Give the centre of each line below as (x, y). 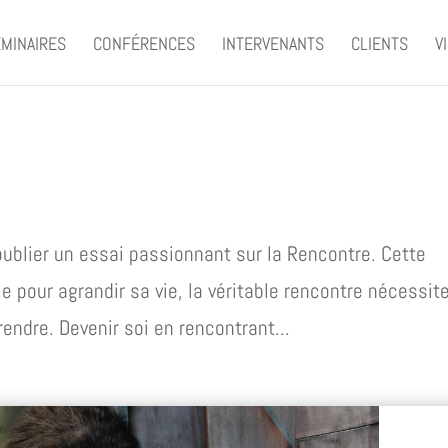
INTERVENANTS (273, 43)
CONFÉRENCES (144, 43)
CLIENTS (380, 43)
